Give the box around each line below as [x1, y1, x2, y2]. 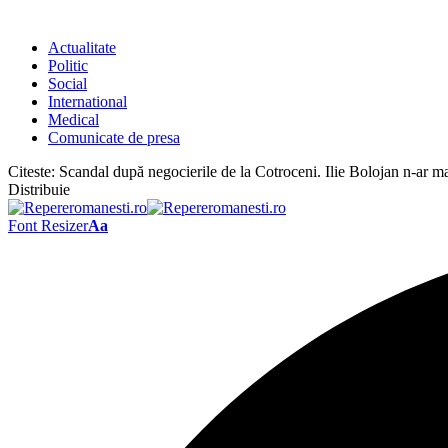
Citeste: [8, 163, 55, 180]
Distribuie [8, 181, 70, 198]
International [48, 93, 127, 110]
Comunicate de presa [48, 129, 180, 146]
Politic [48, 57, 88, 74]
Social [48, 75, 87, 92]
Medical [48, 111, 99, 128]
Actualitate [48, 39, 116, 56]
